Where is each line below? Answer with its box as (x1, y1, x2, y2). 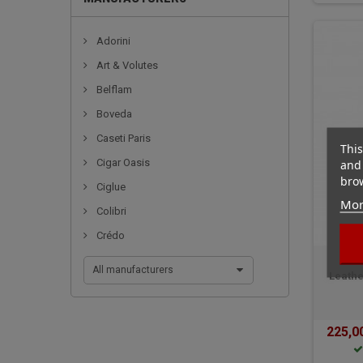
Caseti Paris (94, 132, 151, 145)
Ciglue (94, 181, 126, 194)
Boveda (94, 108, 132, 121)
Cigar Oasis (94, 156, 150, 169)
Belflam (94, 83, 132, 96)
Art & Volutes (94, 59, 158, 72)
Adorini (94, 35, 130, 48)
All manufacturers (92, 264, 173, 276)
